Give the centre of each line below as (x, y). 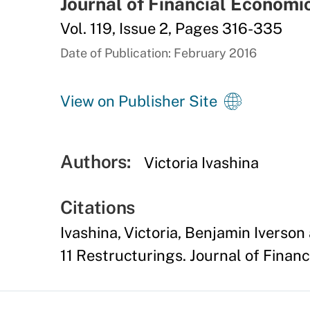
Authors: (95, 162)
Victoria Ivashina (202, 163)
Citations (98, 207)
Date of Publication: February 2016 (158, 53)
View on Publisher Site (139, 101)
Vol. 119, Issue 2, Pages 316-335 (171, 28)
